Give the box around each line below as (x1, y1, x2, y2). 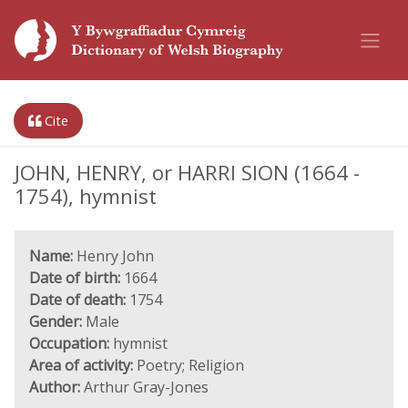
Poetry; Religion (133, 355, 244, 375)
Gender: (29, 311, 82, 331)
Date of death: (29, 290, 126, 310)
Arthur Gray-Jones (80, 377, 209, 397)
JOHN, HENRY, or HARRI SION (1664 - (15, 158, 360, 187)
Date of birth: (29, 268, 120, 288)
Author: (29, 377, 80, 397)
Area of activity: (29, 355, 133, 375)
